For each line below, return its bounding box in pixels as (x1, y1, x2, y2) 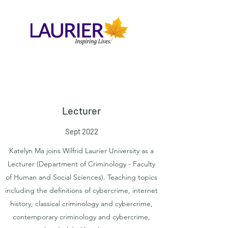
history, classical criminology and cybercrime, (10, 199, 153, 208)
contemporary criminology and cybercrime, (13, 212, 150, 221)
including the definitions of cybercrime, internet (5, 186, 158, 195)
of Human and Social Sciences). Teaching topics (6, 173, 157, 182)
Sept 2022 (65, 127, 98, 136)
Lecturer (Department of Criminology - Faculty (8, 159, 155, 168)
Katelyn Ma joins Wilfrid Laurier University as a (9, 146, 154, 155)
